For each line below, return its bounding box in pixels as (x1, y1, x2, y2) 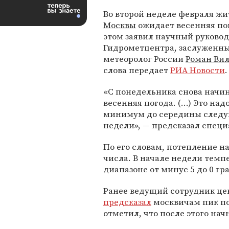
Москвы (103, 19, 136, 31)
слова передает (103, 64, 170, 76)
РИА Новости (170, 64, 225, 76)
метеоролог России (103, 53, 186, 65)
